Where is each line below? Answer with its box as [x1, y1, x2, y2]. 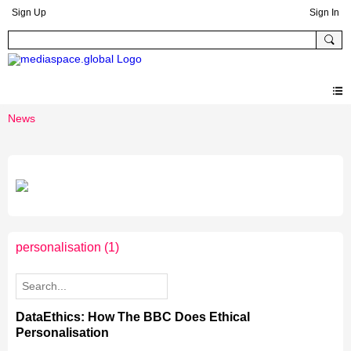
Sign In [309, 7, 339, 18]
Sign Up [12, 7, 46, 18]
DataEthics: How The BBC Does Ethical [16, 310, 250, 324]
